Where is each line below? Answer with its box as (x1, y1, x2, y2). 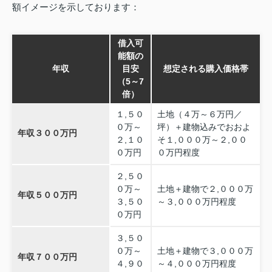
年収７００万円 (17, 252, 77, 262)
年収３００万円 (17, 128, 77, 138)
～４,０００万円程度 (157, 259, 236, 269)
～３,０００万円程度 (157, 197, 236, 207)
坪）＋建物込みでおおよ (157, 122, 251, 132)
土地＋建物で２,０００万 (157, 184, 253, 194)
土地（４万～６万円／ (157, 109, 242, 120)
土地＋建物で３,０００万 (157, 246, 253, 256)
